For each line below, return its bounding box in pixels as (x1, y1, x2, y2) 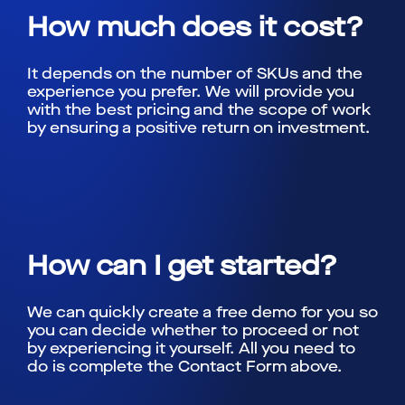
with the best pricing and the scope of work (27, 99, 372, 121)
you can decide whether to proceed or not (27, 320, 359, 341)
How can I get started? (27, 248, 337, 285)
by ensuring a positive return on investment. (27, 118, 370, 139)
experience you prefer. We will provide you (27, 81, 354, 103)
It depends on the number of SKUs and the (27, 63, 363, 85)
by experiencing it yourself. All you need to (27, 338, 355, 359)
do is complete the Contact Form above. (27, 356, 342, 377)
